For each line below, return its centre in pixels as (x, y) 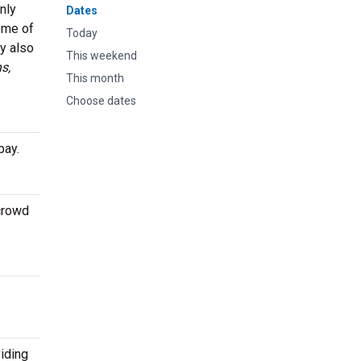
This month (95, 78)
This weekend (102, 56)
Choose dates (101, 101)
